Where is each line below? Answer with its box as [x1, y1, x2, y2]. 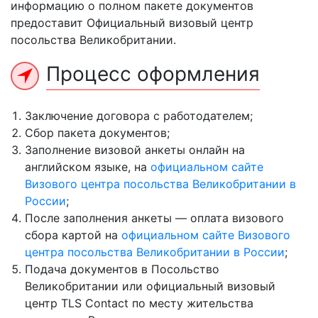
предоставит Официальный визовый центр [11, 16, 253, 30]
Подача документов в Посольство [25, 262, 219, 276]
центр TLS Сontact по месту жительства [25, 296, 253, 310]
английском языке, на [25, 160, 150, 174]
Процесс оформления [46, 62, 260, 86]
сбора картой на [25, 228, 121, 242]
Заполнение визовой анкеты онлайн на [25, 143, 245, 157]
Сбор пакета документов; [25, 126, 170, 140]
